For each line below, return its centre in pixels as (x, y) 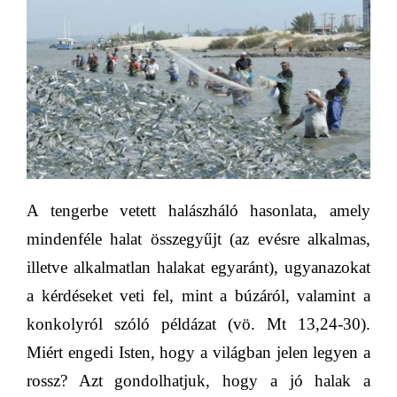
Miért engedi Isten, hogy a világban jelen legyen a (198, 353)
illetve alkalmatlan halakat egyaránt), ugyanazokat (198, 268)
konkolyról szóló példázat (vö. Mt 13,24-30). (198, 324)
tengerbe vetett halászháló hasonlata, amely (204, 211)
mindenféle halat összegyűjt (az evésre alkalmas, (198, 239)
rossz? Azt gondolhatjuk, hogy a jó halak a (198, 381)
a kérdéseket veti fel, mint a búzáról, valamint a (198, 296)
